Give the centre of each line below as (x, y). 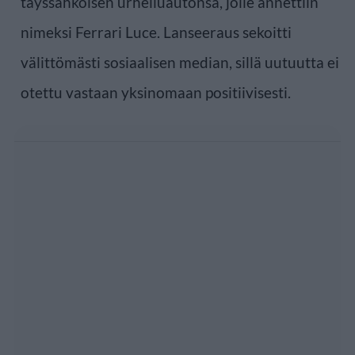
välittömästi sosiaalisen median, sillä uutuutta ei (180, 62)
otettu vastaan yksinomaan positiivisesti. (156, 92)
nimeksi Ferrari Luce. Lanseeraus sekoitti (156, 32)
